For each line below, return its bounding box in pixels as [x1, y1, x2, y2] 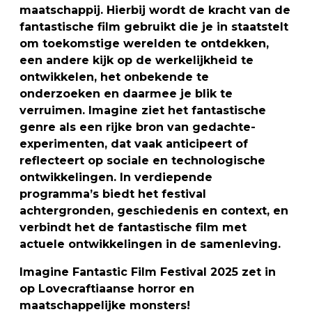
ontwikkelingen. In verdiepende [19, 170, 212, 184]
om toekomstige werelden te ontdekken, [19, 36, 269, 50]
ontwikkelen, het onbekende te [19, 70, 209, 84]
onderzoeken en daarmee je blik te [19, 86, 233, 100]
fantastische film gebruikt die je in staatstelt [19, 19, 288, 33]
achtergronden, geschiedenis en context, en [19, 203, 288, 217]
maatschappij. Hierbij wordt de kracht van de [19, 3, 290, 17]
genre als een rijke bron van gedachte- [19, 120, 256, 134]
